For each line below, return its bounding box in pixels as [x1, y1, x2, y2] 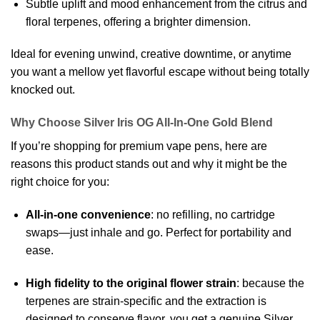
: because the [236, 276, 304, 289]
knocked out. [11, 84, 75, 96]
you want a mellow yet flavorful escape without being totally [11, 66, 309, 79]
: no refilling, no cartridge [150, 208, 275, 221]
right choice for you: [11, 176, 109, 189]
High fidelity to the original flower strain [25, 276, 236, 289]
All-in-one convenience [25, 208, 151, 221]
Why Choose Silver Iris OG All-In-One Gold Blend [11, 116, 273, 129]
